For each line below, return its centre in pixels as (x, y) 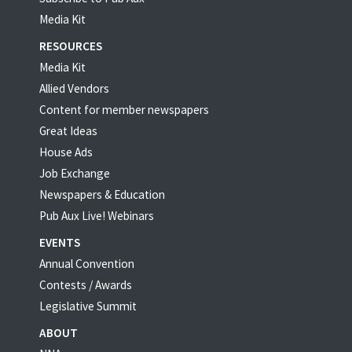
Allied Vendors (74, 88)
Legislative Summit (88, 306)
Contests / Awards (86, 284)
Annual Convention (87, 263)
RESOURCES (71, 46)
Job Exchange (75, 173)
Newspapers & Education (102, 194)
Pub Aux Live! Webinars (97, 215)
